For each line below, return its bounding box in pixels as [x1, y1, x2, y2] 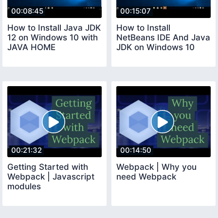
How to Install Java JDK [7, 23, 101, 33]
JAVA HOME [7, 42, 55, 53]
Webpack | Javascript [7, 171, 94, 182]
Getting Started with [7, 162, 88, 172]
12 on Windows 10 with [7, 33, 98, 43]
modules [7, 181, 41, 191]
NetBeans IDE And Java [116, 33, 210, 43]
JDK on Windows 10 [116, 42, 195, 53]
